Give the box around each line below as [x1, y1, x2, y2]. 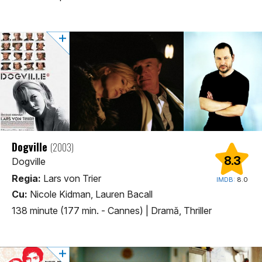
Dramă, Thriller [151, 204, 212, 216]
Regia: [12, 173, 41, 185]
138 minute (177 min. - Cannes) [12, 204, 146, 216]
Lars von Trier [41, 173, 101, 185]
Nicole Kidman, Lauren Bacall [27, 188, 153, 201]
